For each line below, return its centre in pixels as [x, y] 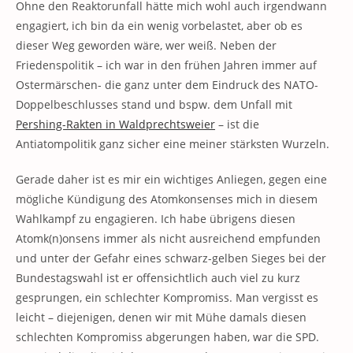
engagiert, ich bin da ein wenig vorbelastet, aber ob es [159, 26]
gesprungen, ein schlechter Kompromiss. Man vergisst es [167, 297]
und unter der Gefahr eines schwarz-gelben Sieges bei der [171, 258]
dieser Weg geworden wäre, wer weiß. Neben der [146, 45]
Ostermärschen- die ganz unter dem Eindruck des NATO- [167, 85]
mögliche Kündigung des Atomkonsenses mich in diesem [167, 199]
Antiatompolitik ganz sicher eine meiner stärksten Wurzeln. [173, 144]
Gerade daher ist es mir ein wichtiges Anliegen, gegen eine [171, 179]
